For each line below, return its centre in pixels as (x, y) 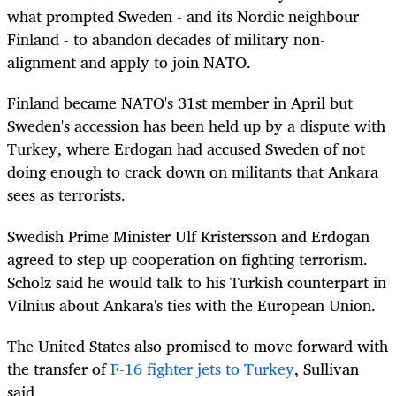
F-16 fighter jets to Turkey (202, 368)
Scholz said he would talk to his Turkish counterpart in (197, 282)
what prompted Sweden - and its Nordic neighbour (183, 16)
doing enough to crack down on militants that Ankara (193, 172)
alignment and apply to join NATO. (129, 62)
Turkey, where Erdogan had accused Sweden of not (186, 149)
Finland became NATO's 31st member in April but (180, 103)
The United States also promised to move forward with (198, 345)
